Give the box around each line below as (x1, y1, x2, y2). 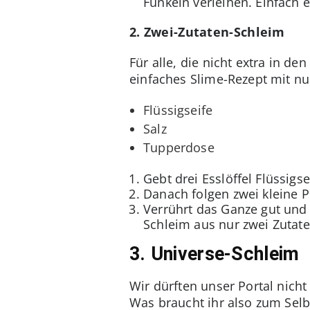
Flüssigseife (143, 101, 213, 118)
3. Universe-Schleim (129, 242, 300, 265)
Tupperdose (143, 138, 215, 156)
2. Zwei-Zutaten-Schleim (129, 23, 285, 40)
